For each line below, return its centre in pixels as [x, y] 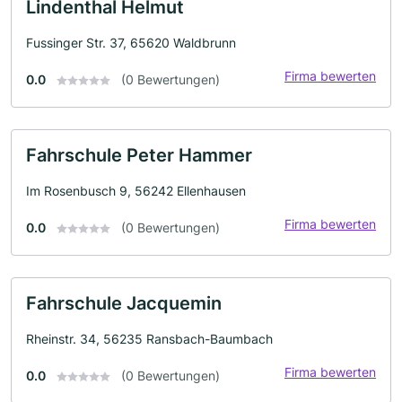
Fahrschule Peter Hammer [139, 155]
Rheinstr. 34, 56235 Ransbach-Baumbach [149, 338]
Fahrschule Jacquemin [124, 303]
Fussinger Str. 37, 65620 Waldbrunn [131, 42]
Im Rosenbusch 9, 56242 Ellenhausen [136, 190]
